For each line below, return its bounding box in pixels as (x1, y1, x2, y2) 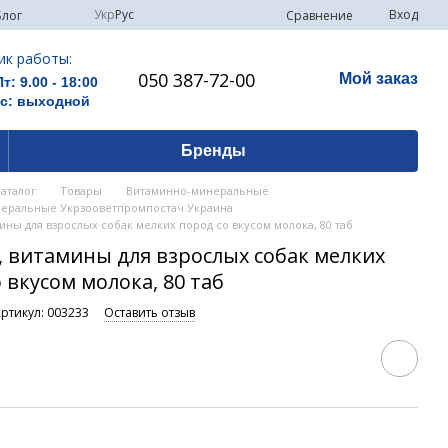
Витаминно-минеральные (126, 183, 270, 198)
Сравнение (286, 6, 353, 24)
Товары (60, 183, 103, 198)
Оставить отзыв (104, 304, 196, 321)
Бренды (180, 142, 246, 159)
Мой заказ (339, 70, 418, 87)
